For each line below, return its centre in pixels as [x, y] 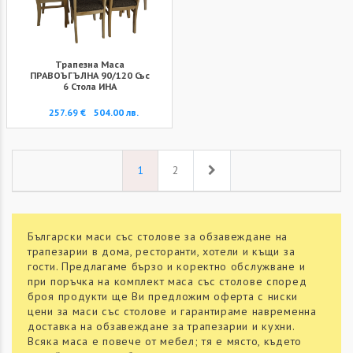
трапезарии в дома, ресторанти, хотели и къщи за [162, 252]
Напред [234, 170]
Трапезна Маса [89, 64]
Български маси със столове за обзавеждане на [158, 237]
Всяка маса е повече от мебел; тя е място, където [165, 342]
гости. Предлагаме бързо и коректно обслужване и [167, 267]
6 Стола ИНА [89, 86]
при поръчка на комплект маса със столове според [167, 282]
